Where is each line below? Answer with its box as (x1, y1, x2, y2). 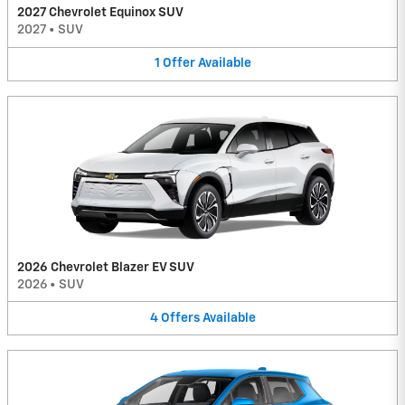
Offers (160, 311, 200, 325)
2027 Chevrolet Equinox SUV (17, 6, 184, 20)
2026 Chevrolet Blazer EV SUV (17, 260, 194, 274)
